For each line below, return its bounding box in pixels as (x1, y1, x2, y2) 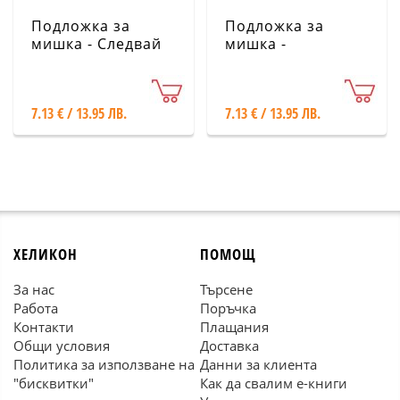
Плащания (200, 318, 269, 336)
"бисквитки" (13, 374, 94, 392)
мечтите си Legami (31, 52, 175, 71)
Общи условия (13, 337, 110, 354)
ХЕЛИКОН (13, 244, 78, 264)
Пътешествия (224, 52, 328, 71)
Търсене (200, 280, 253, 298)
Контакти (13, 318, 74, 336)
